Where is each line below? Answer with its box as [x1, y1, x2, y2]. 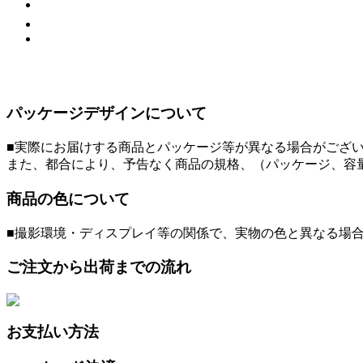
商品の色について [6, 190, 130, 207]
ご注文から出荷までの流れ [6, 258, 191, 276]
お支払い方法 [6, 322, 99, 340]
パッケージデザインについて [6, 105, 207, 122]
